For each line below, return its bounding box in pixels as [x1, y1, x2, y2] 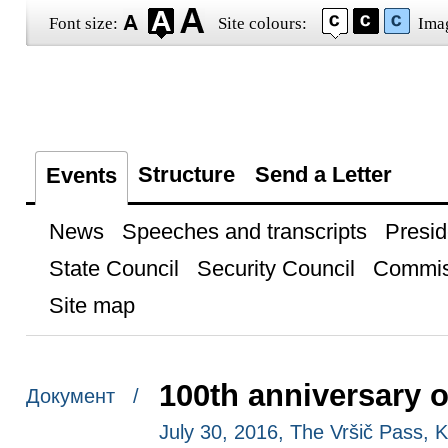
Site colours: [217, 14, 307, 33]
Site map [48, 293, 135, 318]
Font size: [48, 14, 118, 33]
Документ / [25, 385, 139, 408]
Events [45, 163, 117, 188]
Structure [137, 162, 235, 187]
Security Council [196, 256, 355, 281]
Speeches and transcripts [121, 219, 367, 244]
